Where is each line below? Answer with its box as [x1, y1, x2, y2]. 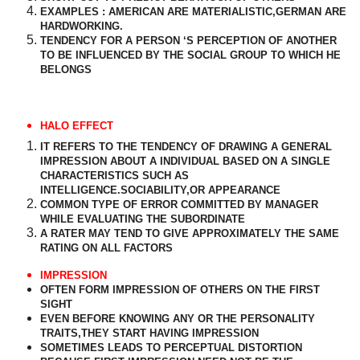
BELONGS [40, 63, 92, 76]
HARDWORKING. [40, 20, 123, 33]
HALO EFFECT [39, 120, 113, 133]
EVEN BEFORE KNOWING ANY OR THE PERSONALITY [39, 312, 315, 325]
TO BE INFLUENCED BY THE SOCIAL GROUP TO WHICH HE [40, 49, 341, 62]
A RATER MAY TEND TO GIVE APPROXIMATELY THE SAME [40, 227, 339, 239]
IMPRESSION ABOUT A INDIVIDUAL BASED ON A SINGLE [40, 154, 330, 167]
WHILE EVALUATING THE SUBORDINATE [40, 212, 245, 225]
